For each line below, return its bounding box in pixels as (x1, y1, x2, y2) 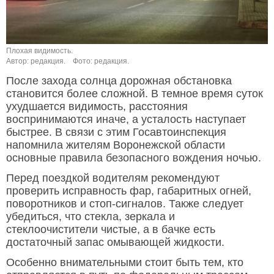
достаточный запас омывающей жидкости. (6, 236, 224, 249)
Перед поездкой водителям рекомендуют (6, 172, 220, 185)
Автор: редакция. (6, 57, 65, 66)
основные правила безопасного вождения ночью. (6, 152, 261, 165)
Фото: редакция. (73, 57, 129, 66)
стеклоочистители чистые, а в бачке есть (6, 223, 215, 236)
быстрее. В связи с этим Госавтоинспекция (6, 126, 226, 139)
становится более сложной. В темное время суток (6, 87, 263, 100)
